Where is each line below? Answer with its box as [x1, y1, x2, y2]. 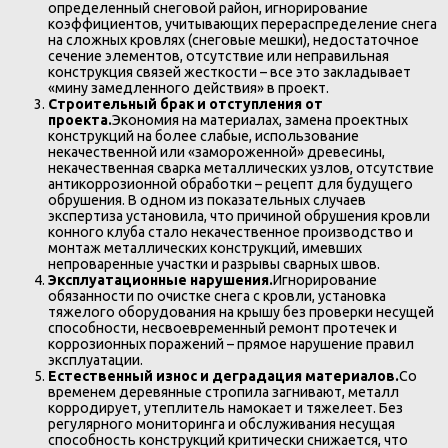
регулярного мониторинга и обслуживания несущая [48, 415, 395, 432]
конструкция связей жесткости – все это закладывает [48, 63, 411, 80]
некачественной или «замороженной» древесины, [48, 143, 385, 160]
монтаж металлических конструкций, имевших [48, 239, 362, 256]
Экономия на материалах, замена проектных [112, 111, 408, 128]
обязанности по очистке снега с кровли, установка [48, 287, 386, 304]
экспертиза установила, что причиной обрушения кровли [48, 207, 430, 224]
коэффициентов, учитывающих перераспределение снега [48, 15, 437, 32]
